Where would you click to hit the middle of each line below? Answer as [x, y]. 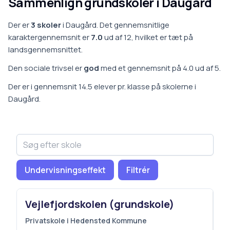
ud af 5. [207, 68]
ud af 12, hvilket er [135, 37]
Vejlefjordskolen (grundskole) [100, 204]
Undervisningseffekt [65, 170]
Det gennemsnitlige [134, 25]
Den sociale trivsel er [45, 68]
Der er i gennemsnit [43, 87]
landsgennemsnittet [45, 50]
